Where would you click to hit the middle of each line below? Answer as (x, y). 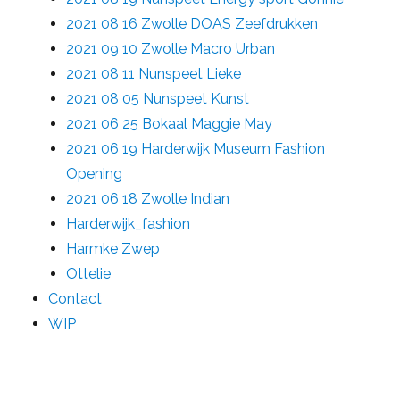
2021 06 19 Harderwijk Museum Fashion (196, 149)
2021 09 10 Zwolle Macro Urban (171, 49)
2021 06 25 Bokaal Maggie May (170, 124)
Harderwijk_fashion (129, 224)
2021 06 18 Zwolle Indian (148, 199)
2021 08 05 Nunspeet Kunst (158, 99)
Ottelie (89, 274)
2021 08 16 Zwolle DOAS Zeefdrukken (192, 24)
